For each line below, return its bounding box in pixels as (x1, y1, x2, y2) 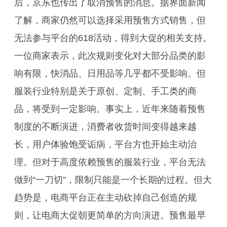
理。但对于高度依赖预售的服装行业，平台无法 (14, 157, 206, 167)
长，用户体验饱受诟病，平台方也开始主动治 (14, 139, 197, 149)
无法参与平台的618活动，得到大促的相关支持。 (14, 33, 212, 43)
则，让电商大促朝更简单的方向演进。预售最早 (14, 210, 206, 220)
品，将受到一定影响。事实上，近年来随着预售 (14, 104, 206, 114)
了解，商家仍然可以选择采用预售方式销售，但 (14, 15, 206, 25)
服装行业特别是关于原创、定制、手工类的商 (14, 86, 197, 96)
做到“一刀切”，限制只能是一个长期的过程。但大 (14, 175, 212, 185)
